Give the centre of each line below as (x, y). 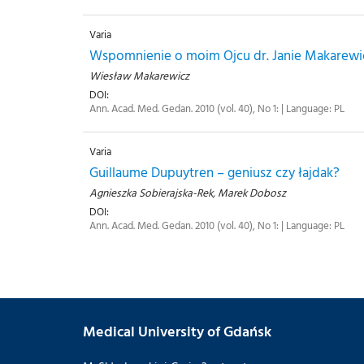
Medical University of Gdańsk (177, 331)
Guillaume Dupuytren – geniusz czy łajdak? (214, 172)
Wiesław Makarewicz (139, 76)
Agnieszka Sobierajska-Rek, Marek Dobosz (188, 193)
